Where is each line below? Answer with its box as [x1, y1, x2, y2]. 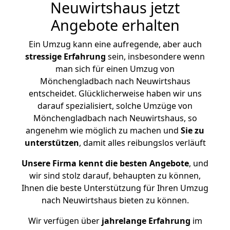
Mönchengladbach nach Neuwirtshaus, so [33, 112, 197, 124]
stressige [25, 51, 62, 62]
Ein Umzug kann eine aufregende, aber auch [28, 39, 202, 50]
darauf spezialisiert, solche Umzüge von [37, 100, 193, 111]
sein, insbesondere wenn [106, 51, 205, 62]
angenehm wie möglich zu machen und [26, 125, 181, 136]
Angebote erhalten [50, 15, 180, 35]
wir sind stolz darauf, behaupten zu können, [29, 170, 201, 181]
